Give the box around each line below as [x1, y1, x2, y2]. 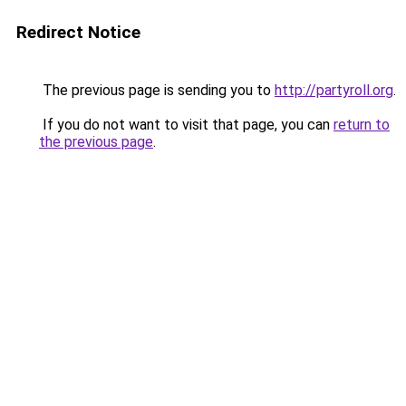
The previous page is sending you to [39, 82, 275, 99]
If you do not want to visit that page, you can [39, 116, 333, 133]
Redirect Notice [16, 22, 140, 43]
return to [333, 116, 390, 133]
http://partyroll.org [275, 82, 393, 99]
